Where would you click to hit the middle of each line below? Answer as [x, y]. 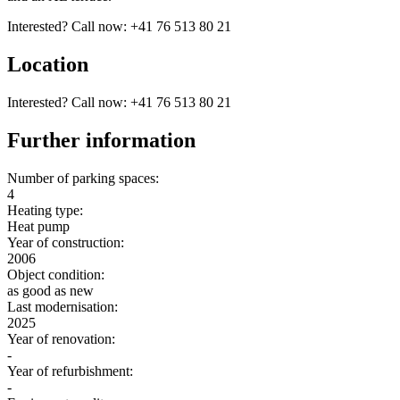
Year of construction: [66, 242]
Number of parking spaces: [83, 178]
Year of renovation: [61, 338]
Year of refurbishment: [70, 371]
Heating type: [45, 210]
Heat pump [38, 226]
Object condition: [56, 274]
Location [48, 65]
